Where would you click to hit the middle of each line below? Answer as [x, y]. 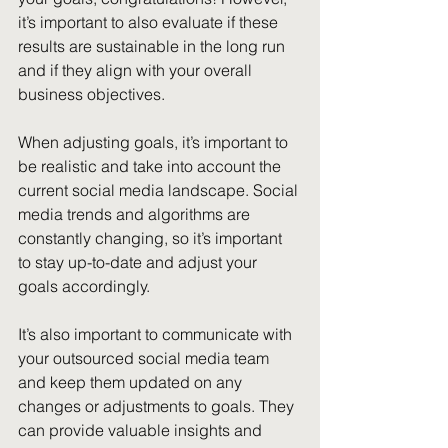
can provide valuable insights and [142, 430]
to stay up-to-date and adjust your [139, 262]
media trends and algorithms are [136, 214]
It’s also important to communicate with [157, 334]
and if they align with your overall [137, 70]
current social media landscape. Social [160, 190]
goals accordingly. [84, 286]
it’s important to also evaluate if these [150, 22]
